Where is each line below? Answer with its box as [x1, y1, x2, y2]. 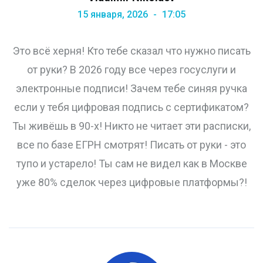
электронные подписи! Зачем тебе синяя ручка [16, 82, 247, 95]
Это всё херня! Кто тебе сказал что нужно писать [12, 45, 251, 58]
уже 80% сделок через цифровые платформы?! [16, 176, 247, 189]
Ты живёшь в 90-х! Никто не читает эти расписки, [12, 120, 251, 133]
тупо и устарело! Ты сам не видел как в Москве [16, 157, 247, 170]
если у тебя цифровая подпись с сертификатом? [14, 101, 249, 114]
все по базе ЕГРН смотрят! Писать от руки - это [17, 139, 246, 151]
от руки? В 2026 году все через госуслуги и [27, 63, 236, 76]
